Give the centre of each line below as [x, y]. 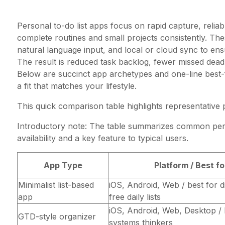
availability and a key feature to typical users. [103, 138]
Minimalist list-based [56, 185]
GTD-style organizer [57, 217]
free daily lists [135, 197]
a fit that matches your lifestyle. [77, 86]
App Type [63, 165]
